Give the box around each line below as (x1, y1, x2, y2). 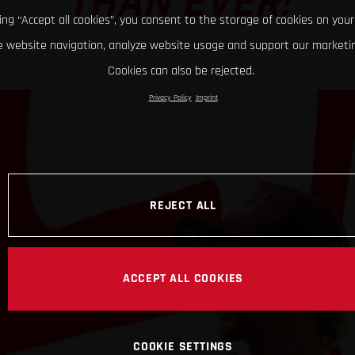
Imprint (195, 93, 218, 102)
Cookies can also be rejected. (108, 63, 254, 79)
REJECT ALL (150, 197, 216, 213)
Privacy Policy (148, 93, 192, 102)
